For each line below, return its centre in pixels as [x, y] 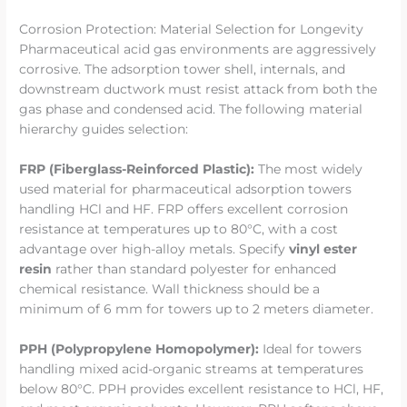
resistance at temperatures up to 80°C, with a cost [179, 229]
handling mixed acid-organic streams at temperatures [192, 369]
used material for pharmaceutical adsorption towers [186, 189]
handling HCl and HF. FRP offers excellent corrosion [184, 209]
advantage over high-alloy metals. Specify [154, 249]
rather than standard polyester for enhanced [194, 269]
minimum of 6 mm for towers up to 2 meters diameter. [197, 309]
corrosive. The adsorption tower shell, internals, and [183, 69]
